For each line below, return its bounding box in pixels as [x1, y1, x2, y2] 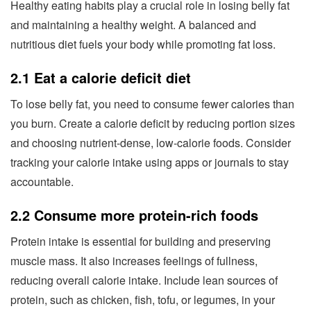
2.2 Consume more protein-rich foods [10, 204, 258, 225]
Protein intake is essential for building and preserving [10, 233, 271, 249]
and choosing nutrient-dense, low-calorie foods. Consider [10, 134, 291, 151]
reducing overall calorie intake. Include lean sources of [10, 271, 278, 288]
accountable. [10, 173, 74, 190]
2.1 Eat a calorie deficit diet [10, 67, 191, 87]
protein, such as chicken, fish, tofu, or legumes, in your [10, 291, 275, 308]
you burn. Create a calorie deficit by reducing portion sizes [10, 115, 295, 131]
